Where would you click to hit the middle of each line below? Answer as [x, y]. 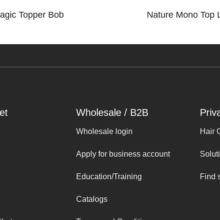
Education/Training [109, 176]
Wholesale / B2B [112, 113]
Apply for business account [123, 154]
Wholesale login [104, 132]
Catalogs [92, 199]
